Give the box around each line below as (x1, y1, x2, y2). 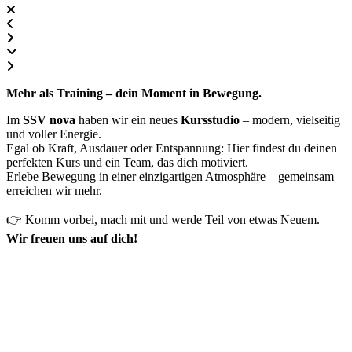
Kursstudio (181, 113, 240, 126)
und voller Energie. (6, 127, 101, 141)
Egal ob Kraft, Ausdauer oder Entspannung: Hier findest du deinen (6, 141, 337, 155)
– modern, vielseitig (240, 113, 340, 126)
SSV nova (23, 113, 75, 126)
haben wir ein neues (75, 113, 181, 126)
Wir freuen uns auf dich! (6, 232, 137, 245)
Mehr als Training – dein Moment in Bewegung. (6, 86, 262, 100)
